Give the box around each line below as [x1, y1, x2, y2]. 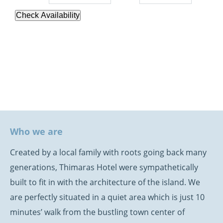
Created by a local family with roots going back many [10, 147, 207, 158]
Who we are [10, 125, 63, 137]
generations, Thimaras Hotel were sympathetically [10, 162, 198, 173]
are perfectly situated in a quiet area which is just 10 [10, 192, 205, 203]
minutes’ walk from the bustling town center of [10, 207, 185, 218]
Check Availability [16, 11, 80, 19]
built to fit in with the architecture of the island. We [10, 177, 200, 188]
